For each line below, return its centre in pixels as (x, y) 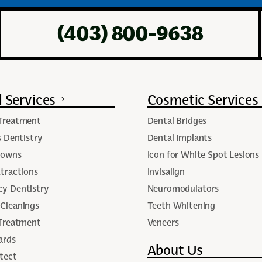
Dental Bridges (177, 120)
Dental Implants (180, 137)
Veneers (163, 222)
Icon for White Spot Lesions (203, 154)
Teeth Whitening (181, 205)
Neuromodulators (183, 188)
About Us (175, 249)
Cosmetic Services (203, 99)
